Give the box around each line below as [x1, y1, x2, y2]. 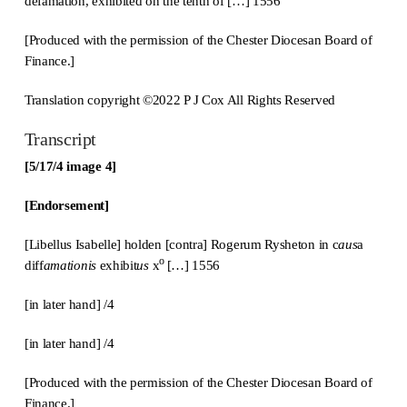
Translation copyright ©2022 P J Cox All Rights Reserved [24, 91, 335, 107]
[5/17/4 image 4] [24, 157, 116, 174]
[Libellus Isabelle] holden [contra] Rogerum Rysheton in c [24, 235, 339, 252]
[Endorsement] [24, 196, 109, 213]
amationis [43, 256, 100, 273]
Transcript [24, 129, 96, 149]
